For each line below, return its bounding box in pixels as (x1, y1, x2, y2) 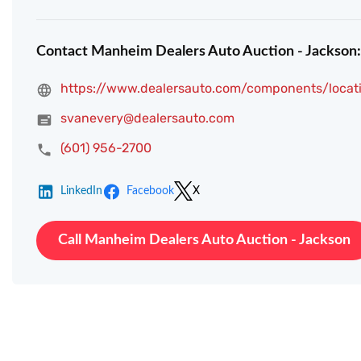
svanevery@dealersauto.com (60, 110, 234, 127)
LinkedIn (60, 185, 102, 197)
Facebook (127, 185, 174, 197)
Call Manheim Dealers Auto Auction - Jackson (58, 233, 351, 248)
